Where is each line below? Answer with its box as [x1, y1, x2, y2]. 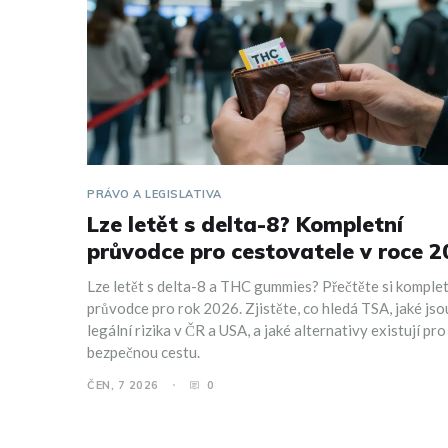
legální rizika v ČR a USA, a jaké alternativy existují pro [87, 321, 446, 340]
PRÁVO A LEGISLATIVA [87, 187, 222, 202]
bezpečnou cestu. [87, 343, 200, 362]
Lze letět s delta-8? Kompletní [87, 211, 403, 238]
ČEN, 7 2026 [87, 378, 159, 393]
